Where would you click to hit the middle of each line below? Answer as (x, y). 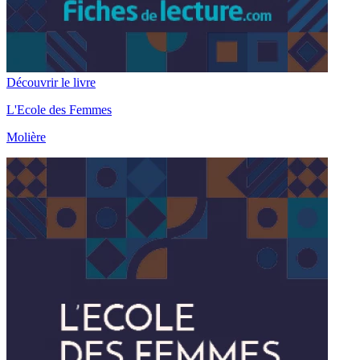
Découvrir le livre (51, 83)
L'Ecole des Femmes (59, 110)
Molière (26, 137)
